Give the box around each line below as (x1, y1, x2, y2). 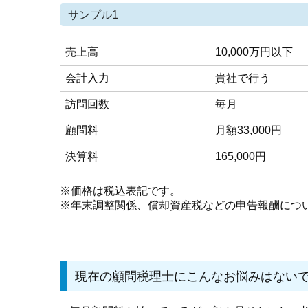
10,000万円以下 (215, 46, 293, 58)
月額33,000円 (215, 124, 282, 137)
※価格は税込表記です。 (60, 185, 181, 197)
